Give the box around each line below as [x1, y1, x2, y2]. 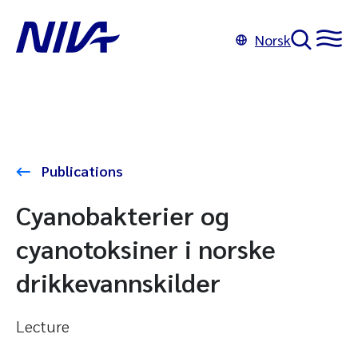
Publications [38, 161, 123, 180]
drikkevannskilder [16, 265, 221, 298]
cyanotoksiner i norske [16, 232, 276, 265]
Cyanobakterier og [16, 198, 229, 231]
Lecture [16, 316, 70, 336]
